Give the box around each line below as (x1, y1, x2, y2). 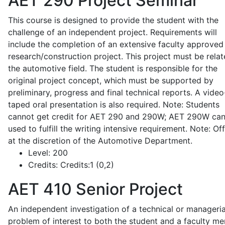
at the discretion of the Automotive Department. (8, 136, 192, 146)
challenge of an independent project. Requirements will (8, 27, 217, 37)
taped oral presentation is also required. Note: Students (8, 99, 219, 109)
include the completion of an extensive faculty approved (8, 39, 223, 49)
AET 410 (8, 179, 72, 199)
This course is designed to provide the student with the (8, 15, 218, 25)
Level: (28, 148, 50, 158)
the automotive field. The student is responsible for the (8, 63, 217, 73)
